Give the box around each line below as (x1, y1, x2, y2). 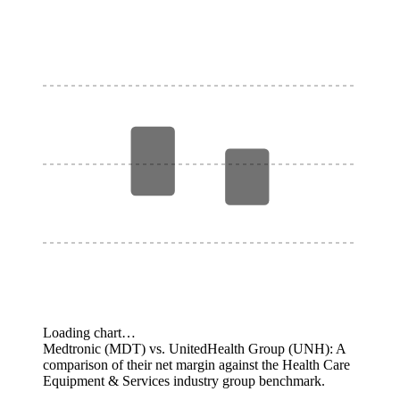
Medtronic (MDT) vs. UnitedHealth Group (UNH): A (43, 340, 346, 356)
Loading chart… (43, 324, 136, 340)
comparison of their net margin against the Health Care (43, 356, 350, 372)
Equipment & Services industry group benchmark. (43, 372, 325, 388)
